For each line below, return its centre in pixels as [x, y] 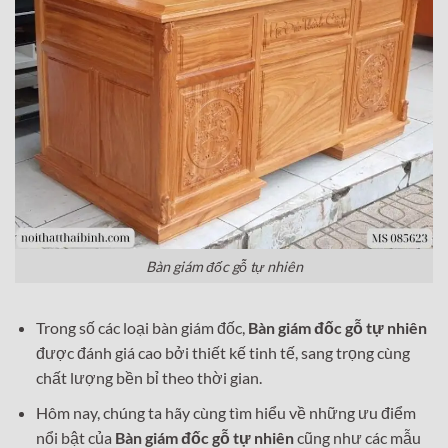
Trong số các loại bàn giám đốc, [141, 328]
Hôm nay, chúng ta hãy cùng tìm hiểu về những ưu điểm [225, 412]
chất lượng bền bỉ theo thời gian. [148, 378]
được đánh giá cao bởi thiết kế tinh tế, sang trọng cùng [222, 353]
